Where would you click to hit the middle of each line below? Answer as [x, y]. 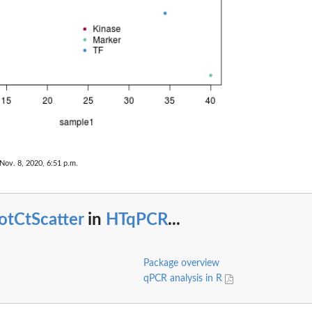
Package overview [181, 263]
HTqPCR [137, 220]
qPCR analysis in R [184, 278]
